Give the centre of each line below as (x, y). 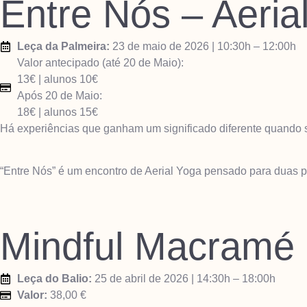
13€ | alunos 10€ (58, 79)
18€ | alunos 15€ (58, 112)
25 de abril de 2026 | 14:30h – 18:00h (184, 278)
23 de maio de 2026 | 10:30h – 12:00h (203, 46)
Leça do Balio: (54, 278)
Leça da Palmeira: (63, 46)
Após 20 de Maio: (60, 95)
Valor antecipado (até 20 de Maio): (100, 62)
